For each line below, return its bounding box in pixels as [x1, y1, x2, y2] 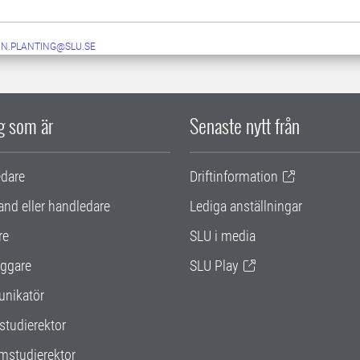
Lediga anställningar [190, 198, 302, 215]
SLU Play [190, 257, 239, 275]
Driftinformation [190, 168, 278, 186]
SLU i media [190, 227, 256, 245]
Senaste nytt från [190, 111, 300, 141]
